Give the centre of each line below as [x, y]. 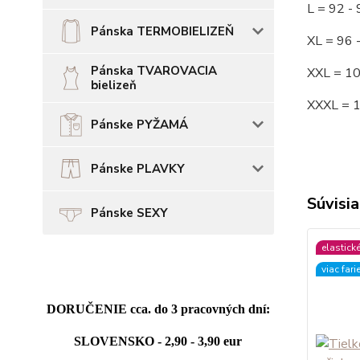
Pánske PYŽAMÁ [139, 125]
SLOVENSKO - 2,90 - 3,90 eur [158, 341]
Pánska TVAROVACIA [154, 71]
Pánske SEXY [129, 213]
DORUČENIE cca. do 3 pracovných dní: [158, 309]
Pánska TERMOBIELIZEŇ [162, 31]
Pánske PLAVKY [138, 169]
